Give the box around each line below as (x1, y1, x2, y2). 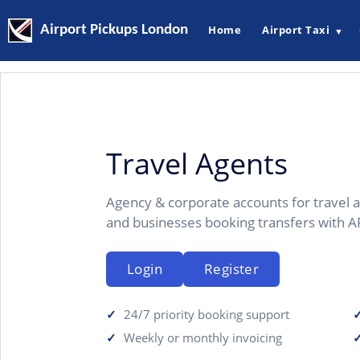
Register (204, 260, 260, 278)
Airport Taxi (262, 22, 329, 38)
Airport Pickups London (40, 22, 188, 39)
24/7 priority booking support (124, 306, 290, 322)
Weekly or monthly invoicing (124, 329, 283, 346)
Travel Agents (106, 144, 288, 183)
